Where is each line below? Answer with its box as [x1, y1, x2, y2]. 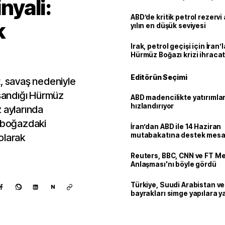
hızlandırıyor [131, 102, 174, 110]
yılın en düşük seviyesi [131, 22, 206, 30]
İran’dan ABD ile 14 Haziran [131, 123, 221, 131]
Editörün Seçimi [131, 73, 187, 81]
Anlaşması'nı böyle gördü [131, 160, 216, 168]
